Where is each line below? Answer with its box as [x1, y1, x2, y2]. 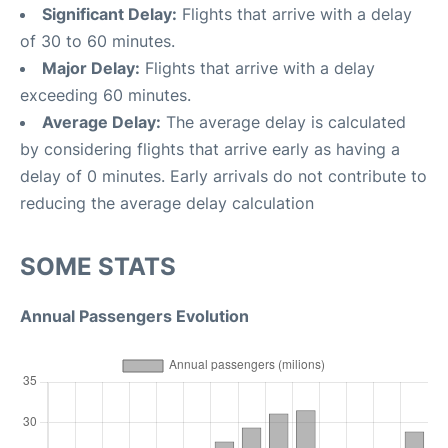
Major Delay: [42, 57, 140, 78]
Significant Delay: [42, 3, 177, 24]
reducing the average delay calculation [20, 192, 314, 213]
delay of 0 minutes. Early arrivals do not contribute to [20, 165, 427, 186]
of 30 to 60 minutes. [20, 30, 175, 51]
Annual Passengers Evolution [20, 305, 249, 326]
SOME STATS [20, 251, 176, 281]
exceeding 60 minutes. [20, 84, 191, 105]
